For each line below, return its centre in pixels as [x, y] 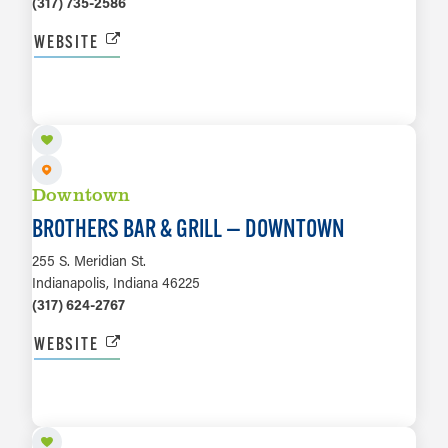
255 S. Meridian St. [89, 261]
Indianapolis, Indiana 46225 [116, 283]
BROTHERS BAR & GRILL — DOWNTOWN [188, 228]
